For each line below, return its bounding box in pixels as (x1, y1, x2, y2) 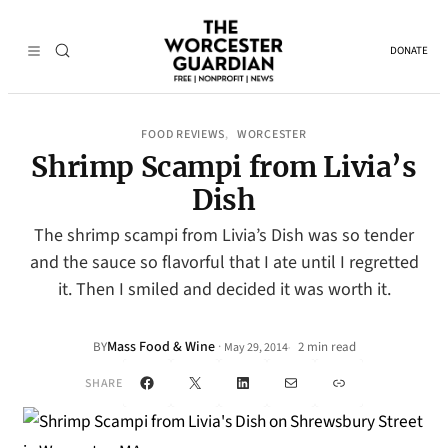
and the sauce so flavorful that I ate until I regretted (29, 250, 419, 275)
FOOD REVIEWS (141, 126, 226, 143)
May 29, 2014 (223, 338, 288, 356)
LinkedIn (241, 370, 301, 393)
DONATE (390, 43, 428, 58)
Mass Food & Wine (106, 337, 215, 357)
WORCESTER (237, 126, 307, 143)
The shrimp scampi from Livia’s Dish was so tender (34, 223, 414, 248)
